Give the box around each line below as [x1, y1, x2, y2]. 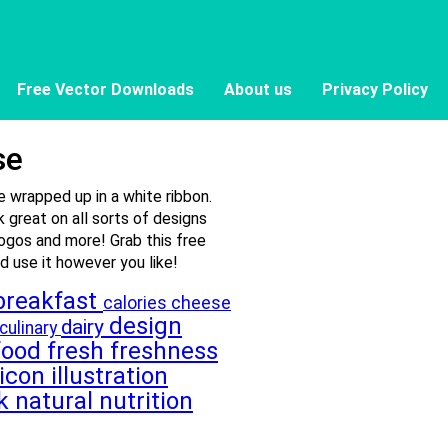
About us [224, 80, 292, 99]
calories [103, 293, 171, 313]
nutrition [99, 387, 193, 415]
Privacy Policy [322, 80, 428, 99]
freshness [110, 337, 218, 365]
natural [15, 387, 99, 415]
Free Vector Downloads [17, 80, 194, 99]
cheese [171, 292, 231, 313]
